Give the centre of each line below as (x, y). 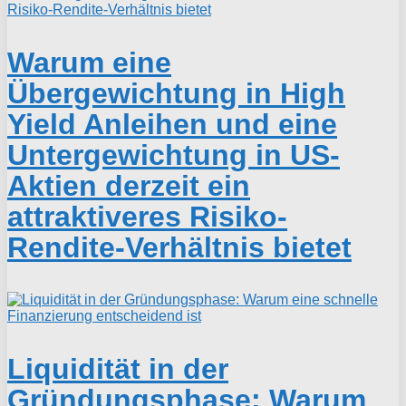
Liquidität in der (118, 369)
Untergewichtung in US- (174, 155)
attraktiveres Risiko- (147, 217)
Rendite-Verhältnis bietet (179, 248)
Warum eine (89, 63)
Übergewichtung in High (176, 94)
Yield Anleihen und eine (172, 125)
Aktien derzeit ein (129, 186)
